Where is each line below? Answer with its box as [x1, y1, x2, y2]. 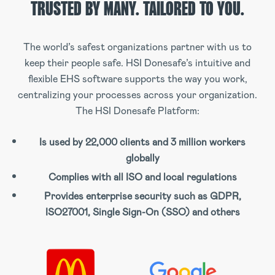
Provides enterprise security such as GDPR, [44, 189, 241, 203]
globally [125, 151, 160, 165]
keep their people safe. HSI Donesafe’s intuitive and [25, 56, 250, 69]
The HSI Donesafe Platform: [76, 104, 199, 117]
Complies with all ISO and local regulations [48, 170, 237, 184]
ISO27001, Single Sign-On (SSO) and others [45, 205, 240, 219]
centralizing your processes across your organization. [18, 88, 257, 101]
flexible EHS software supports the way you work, [28, 72, 247, 85]
